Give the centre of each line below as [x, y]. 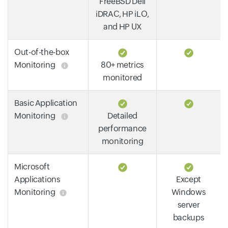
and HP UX [122, 26]
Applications [37, 179]
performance [122, 128]
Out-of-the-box [42, 52]
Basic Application [46, 103]
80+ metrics [122, 65]
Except [189, 179]
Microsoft [32, 166]
